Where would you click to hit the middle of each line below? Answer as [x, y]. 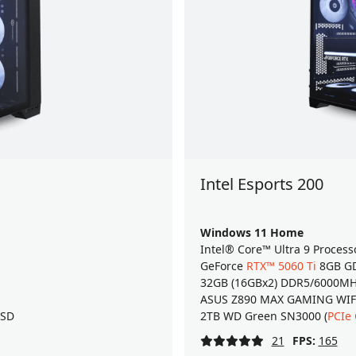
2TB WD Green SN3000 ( [263, 316]
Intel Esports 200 [261, 184]
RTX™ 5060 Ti [281, 266]
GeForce [223, 266]
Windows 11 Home [252, 233]
